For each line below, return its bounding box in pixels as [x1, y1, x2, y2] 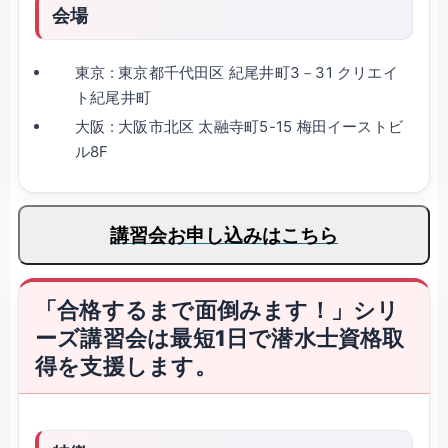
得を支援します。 [35, 352, 217, 379]
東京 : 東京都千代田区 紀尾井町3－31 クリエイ [75, 62, 398, 82]
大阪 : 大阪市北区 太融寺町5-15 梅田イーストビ [75, 116, 404, 136]
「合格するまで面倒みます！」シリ [35, 296, 400, 323]
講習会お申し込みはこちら [110, 223, 338, 248]
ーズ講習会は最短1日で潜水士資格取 [35, 324, 405, 351]
